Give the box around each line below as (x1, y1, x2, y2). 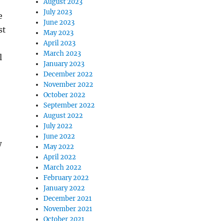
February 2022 (43, 174, 89, 182)
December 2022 (43, 70, 93, 78)
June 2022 (43, 132, 75, 141)
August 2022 (43, 111, 83, 120)
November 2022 (43, 80, 94, 89)
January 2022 (43, 184, 85, 192)
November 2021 (43, 205, 93, 213)
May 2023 (43, 29, 74, 37)
